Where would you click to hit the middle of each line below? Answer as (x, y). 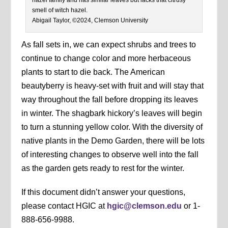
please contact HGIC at (64, 206)
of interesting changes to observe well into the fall (110, 154)
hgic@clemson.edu (145, 206)
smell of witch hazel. (60, 10)
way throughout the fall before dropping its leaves (110, 99)
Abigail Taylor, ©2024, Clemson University (90, 20)
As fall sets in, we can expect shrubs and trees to (109, 44)
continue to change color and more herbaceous (106, 58)
